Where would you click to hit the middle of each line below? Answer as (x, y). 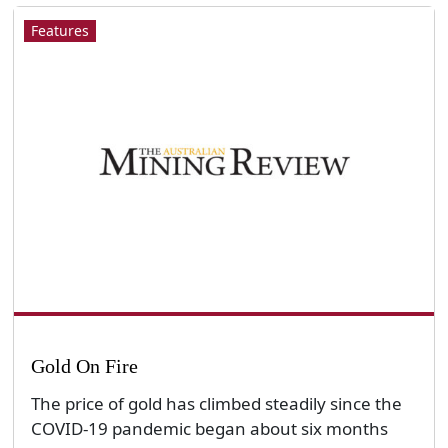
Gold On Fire (84, 365)
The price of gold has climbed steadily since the (216, 404)
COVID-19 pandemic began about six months (209, 429)
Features (59, 30)
